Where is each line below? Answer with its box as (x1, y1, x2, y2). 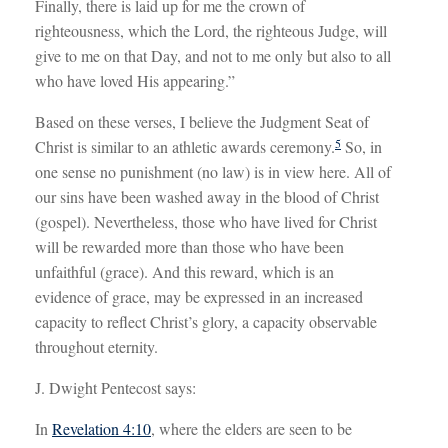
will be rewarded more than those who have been (35, 235, 344, 257)
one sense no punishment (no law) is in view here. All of (35, 160, 391, 182)
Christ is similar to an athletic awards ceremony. (35, 135, 335, 157)
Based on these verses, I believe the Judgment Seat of (35, 110, 369, 132)
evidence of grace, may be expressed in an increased (35, 285, 363, 307)
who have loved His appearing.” (35, 69, 235, 91)
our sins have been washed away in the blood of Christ (35, 185, 379, 207)
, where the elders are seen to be (151, 417, 352, 439)
